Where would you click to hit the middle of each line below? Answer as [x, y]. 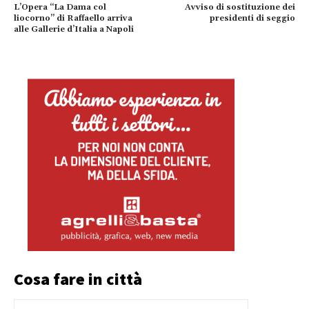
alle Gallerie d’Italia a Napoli [74, 29]
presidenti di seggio [252, 18]
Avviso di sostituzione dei [240, 7]
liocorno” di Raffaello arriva [73, 18]
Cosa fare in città [78, 279]
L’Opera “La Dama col [60, 7]
